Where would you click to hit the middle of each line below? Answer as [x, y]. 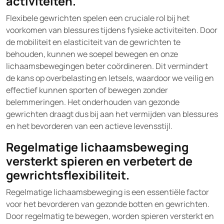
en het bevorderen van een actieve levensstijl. [89, 126]
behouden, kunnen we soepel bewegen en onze [92, 54]
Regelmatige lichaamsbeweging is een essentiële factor [107, 192]
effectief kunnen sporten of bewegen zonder [87, 90]
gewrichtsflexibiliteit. [68, 175]
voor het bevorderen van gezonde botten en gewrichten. [108, 204]
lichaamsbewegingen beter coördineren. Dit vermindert [107, 66]
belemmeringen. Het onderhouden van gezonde [93, 102]
